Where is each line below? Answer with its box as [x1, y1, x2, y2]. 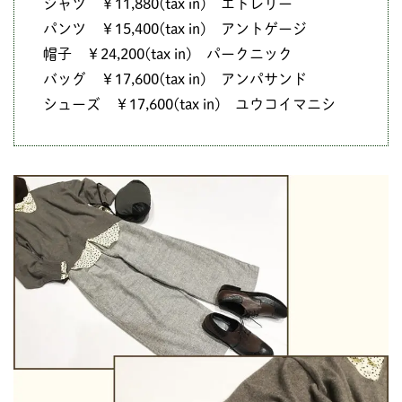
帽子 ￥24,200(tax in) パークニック [43, 47, 293, 62]
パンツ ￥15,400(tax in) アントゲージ [43, 22, 307, 37]
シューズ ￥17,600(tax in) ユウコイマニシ [43, 97, 336, 112]
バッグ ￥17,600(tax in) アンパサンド [43, 72, 307, 87]
